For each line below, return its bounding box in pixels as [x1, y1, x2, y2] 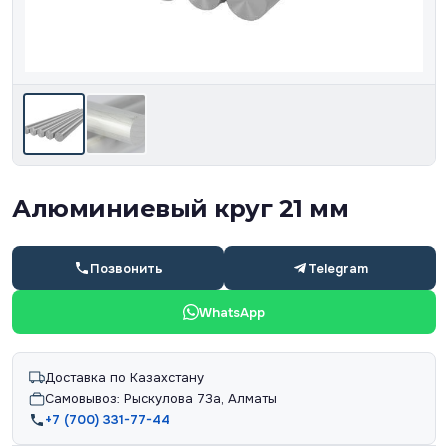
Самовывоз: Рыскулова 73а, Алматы [45, 390, 277, 408]
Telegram [308, 259, 368, 277]
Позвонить [89, 259, 163, 277]
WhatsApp [199, 303, 265, 321]
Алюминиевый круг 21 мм [12, 194, 348, 224]
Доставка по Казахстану [45, 369, 204, 387]
